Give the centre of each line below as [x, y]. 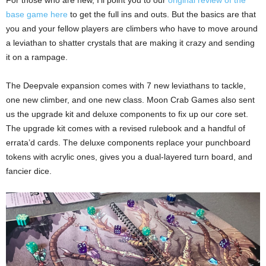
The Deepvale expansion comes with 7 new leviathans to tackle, [126, 85]
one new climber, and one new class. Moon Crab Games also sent [130, 99]
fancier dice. [29, 171]
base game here [37, 14]
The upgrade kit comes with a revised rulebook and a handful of [126, 128]
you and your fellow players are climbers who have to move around [132, 28]
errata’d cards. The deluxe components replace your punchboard [128, 142]
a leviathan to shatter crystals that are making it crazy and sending [130, 42]
